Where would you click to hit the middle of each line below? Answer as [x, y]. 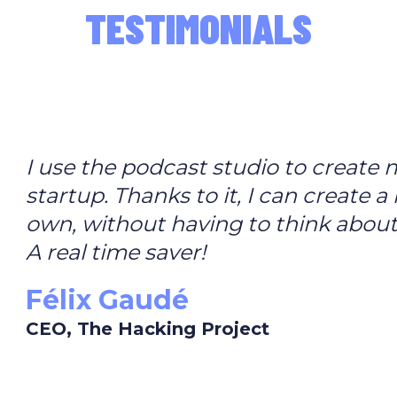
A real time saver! [116, 252]
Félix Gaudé [108, 300]
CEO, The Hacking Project [148, 329]
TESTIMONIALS [198, 27]
